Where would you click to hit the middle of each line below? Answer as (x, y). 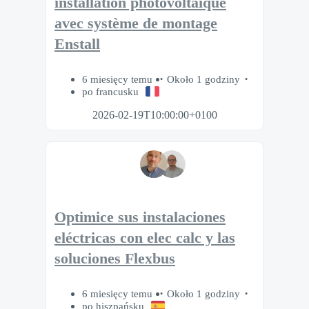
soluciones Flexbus (115, 259)
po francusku (110, 91)
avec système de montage (136, 23)
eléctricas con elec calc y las (145, 238)
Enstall (77, 44)
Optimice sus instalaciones (140, 218)
